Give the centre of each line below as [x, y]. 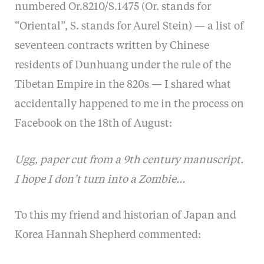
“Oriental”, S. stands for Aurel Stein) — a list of [129, 26]
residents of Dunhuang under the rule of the [123, 65]
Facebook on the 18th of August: [93, 123]
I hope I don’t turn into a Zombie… [100, 179]
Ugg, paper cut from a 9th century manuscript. [129, 160]
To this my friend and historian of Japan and [125, 216]
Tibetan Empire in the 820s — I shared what [123, 85]
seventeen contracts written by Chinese [112, 46]
